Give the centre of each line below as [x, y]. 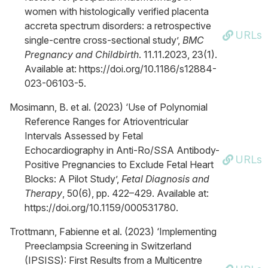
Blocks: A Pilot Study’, [73, 179]
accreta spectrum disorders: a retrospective [118, 26]
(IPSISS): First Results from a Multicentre [113, 260]
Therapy [43, 193]
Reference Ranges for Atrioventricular [106, 121]
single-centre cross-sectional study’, [103, 40]
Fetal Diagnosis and [165, 179]
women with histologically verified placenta [117, 11]
